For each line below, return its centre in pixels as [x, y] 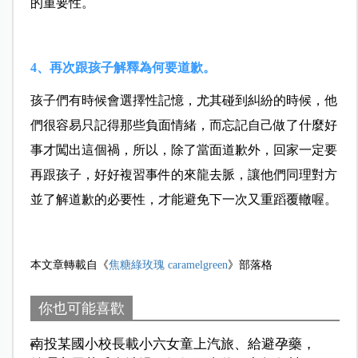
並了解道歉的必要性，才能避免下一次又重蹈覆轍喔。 [183, 200]
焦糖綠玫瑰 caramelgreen [168, 265]
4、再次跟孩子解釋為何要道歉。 [123, 68]
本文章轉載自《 [69, 265]
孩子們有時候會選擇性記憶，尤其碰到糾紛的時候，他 [183, 101]
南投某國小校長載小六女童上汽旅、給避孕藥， [173, 344]
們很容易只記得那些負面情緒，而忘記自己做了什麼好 [183, 125]
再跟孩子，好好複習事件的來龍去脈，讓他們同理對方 [183, 175]
